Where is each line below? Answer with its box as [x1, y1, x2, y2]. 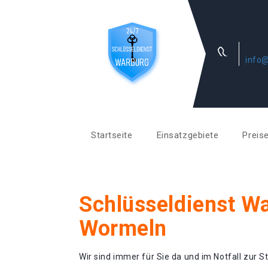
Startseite [91, 130, 133, 141]
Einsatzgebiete [156, 130, 219, 141]
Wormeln [79, 216, 167, 241]
